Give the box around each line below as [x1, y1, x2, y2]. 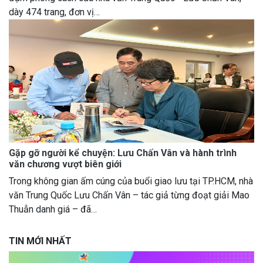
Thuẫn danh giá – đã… [9, 204, 97, 215]
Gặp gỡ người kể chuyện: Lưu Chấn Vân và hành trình [9, 147, 237, 159]
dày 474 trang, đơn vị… [9, 6, 100, 18]
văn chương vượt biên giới [9, 159, 122, 170]
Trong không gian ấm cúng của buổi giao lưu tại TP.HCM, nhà [9, 176, 253, 187]
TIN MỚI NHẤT [9, 235, 72, 247]
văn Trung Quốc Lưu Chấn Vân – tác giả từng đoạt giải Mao [9, 190, 249, 201]
